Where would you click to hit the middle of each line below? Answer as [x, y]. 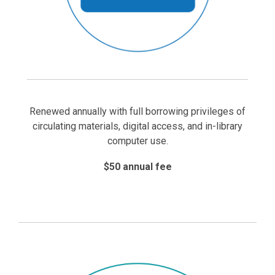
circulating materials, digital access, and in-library [137, 126]
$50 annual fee [137, 166]
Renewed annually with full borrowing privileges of [137, 111]
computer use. [137, 141]
